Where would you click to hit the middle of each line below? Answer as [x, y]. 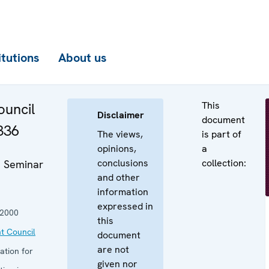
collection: [224, 163]
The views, [120, 134]
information [123, 192]
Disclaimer [121, 115]
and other [119, 177]
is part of [222, 134]
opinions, [117, 149]
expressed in [125, 206]
